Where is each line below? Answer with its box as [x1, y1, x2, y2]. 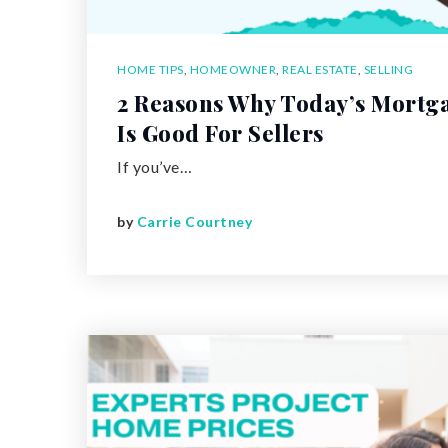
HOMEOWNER [189, 61, 276, 77]
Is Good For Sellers [117, 117, 324, 148]
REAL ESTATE [282, 61, 358, 77]
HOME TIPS [117, 61, 184, 77]
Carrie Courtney [136, 213, 252, 231]
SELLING [363, 61, 413, 77]
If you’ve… [117, 156, 192, 176]
